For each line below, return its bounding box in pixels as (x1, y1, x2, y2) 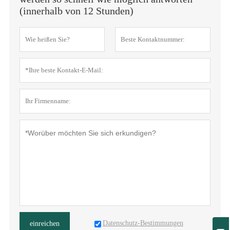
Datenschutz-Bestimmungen (102, 219, 183, 227)
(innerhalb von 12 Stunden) (19, 5, 133, 17)
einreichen (29, 220, 60, 228)
